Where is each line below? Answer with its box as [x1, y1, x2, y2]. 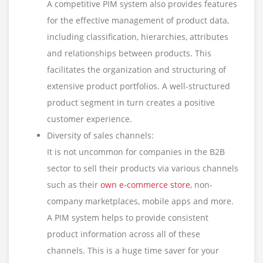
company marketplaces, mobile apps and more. [47, 195, 234, 207]
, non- [190, 179, 213, 191]
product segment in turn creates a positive [47, 97, 215, 109]
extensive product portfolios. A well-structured [47, 80, 230, 92]
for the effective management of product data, [47, 15, 229, 26]
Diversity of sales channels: [47, 130, 154, 141]
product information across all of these [47, 228, 200, 240]
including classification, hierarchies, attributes [47, 31, 228, 43]
